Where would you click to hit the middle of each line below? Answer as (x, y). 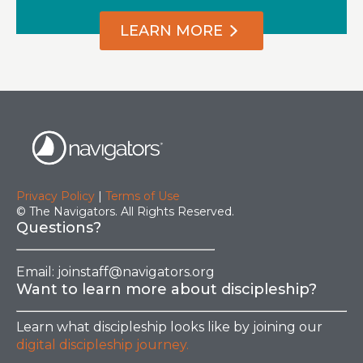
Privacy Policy (56, 196)
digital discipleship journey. (102, 344)
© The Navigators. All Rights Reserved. (125, 211)
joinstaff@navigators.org (136, 271)
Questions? (59, 228)
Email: (37, 271)
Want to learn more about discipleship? (167, 289)
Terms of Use (143, 196)
